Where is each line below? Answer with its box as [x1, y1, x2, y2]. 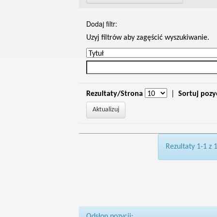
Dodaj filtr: [86, 19, 117, 29]
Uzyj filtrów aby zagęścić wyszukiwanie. [86, 34, 209, 42]
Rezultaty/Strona [86, 90, 143, 98]
